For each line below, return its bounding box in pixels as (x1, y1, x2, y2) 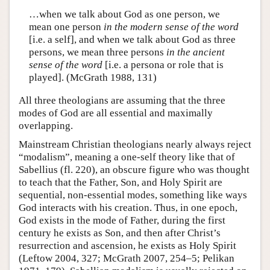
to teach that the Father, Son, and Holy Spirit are (19, 176, 222, 188)
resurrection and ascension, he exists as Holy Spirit (19, 239, 236, 251)
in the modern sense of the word (103, 21, 239, 33)
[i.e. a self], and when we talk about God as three (28, 34, 236, 46)
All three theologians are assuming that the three (19, 94, 225, 106)
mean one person (28, 21, 104, 33)
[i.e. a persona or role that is (102, 59, 224, 71)
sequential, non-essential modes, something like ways (19, 189, 247, 201)
